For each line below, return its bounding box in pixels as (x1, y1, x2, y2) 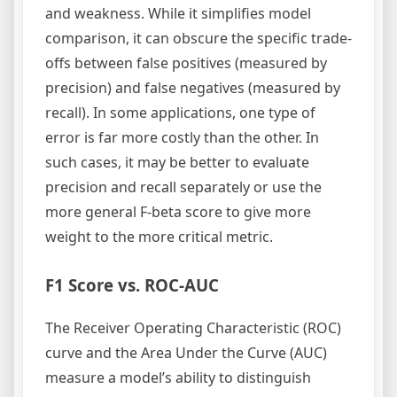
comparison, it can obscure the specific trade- (45, 27, 352, 48)
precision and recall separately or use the (45, 176, 322, 197)
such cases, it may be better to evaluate (45, 152, 309, 172)
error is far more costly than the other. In (45, 127, 319, 147)
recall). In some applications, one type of (45, 102, 315, 122)
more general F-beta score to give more (45, 201, 311, 222)
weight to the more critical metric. (45, 226, 273, 246)
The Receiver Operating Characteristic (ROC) (45, 318, 341, 339)
